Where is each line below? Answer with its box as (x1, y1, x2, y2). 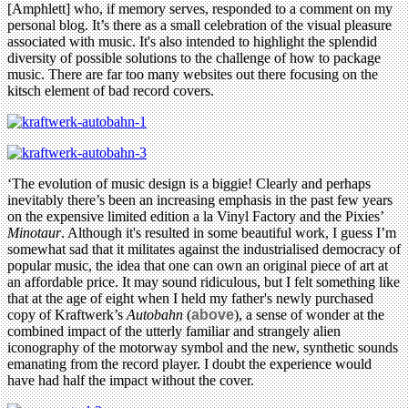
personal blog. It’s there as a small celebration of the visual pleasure (7, 16, 392, 33)
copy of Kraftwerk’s (7, 306, 127, 322)
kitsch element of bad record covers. (7, 82, 214, 98)
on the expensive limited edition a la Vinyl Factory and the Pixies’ (7, 208, 383, 224)
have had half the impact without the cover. (7, 372, 254, 388)
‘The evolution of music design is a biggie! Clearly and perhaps (7, 175, 371, 191)
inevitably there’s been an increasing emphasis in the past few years (7, 191, 393, 208)
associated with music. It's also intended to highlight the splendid (7, 33, 377, 49)
